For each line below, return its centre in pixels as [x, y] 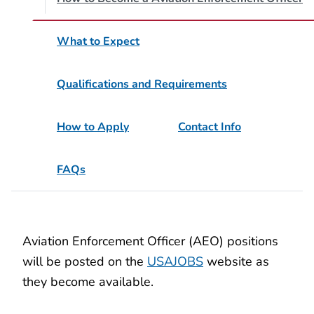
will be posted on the [85, 261]
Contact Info [210, 127]
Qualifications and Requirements [142, 84]
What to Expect [98, 42]
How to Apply [93, 127]
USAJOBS [175, 261]
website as [236, 261]
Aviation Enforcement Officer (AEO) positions [150, 241]
